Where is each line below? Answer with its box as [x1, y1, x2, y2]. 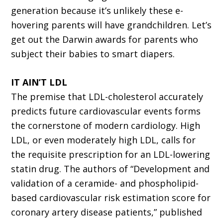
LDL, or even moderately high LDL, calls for [11, 134, 196, 146]
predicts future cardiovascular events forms [11, 105, 201, 117]
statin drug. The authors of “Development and [11, 163, 210, 175]
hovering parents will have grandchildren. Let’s [11, 19, 212, 31]
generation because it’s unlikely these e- [11, 4, 184, 17]
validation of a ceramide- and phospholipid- [11, 177, 199, 190]
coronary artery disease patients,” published [11, 206, 203, 219]
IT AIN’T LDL [11, 76, 68, 89]
